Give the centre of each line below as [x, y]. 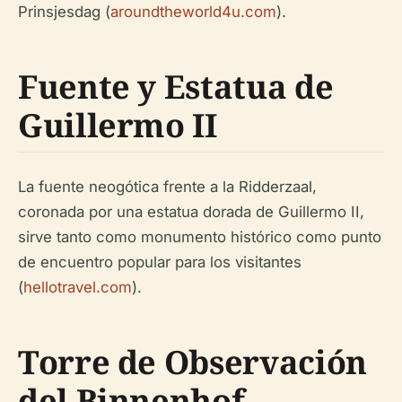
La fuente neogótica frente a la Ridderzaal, [167, 187]
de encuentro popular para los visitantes [160, 262]
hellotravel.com [78, 288]
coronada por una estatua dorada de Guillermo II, [191, 212]
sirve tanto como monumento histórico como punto [200, 237]
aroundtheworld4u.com [193, 12]
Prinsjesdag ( [64, 12]
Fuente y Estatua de [176, 87]
